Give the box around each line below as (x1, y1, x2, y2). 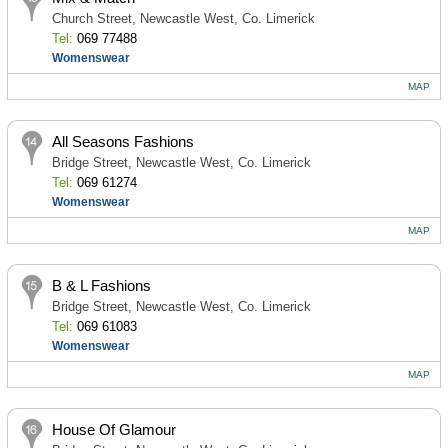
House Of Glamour (51, 421, 176, 438)
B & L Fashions (51, 277, 151, 294)
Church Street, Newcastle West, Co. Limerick (51, 11, 315, 26)
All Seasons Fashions (51, 133, 194, 150)
